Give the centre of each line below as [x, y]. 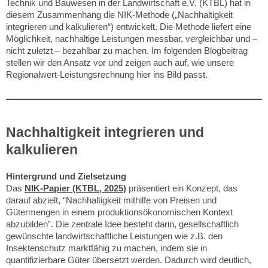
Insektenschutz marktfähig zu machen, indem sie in [106, 248]
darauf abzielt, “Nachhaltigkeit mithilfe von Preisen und [111, 200]
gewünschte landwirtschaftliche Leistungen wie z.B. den [114, 236]
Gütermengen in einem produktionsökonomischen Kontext [119, 212]
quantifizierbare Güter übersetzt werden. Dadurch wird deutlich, [129, 260]
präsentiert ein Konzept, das [182, 188]
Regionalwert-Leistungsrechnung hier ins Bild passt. [107, 74]
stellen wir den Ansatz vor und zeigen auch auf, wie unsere [120, 62]
